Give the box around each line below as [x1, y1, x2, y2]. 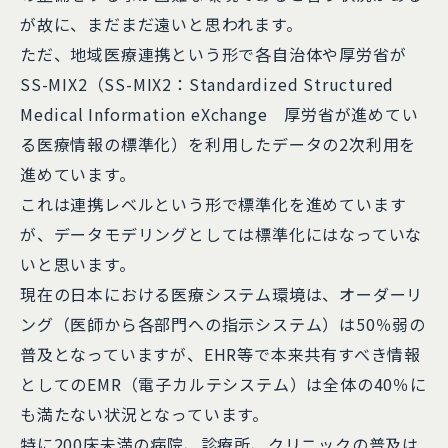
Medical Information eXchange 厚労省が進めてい [20, 102, 419, 126]
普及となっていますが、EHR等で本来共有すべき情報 [20, 342, 421, 366]
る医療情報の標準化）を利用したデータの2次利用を [20, 132, 417, 156]
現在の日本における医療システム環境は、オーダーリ [20, 282, 424, 306]
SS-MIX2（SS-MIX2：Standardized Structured [20, 72, 395, 96]
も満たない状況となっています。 [20, 402, 269, 426]
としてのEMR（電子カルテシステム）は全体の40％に [20, 372, 427, 396]
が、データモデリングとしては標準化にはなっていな [20, 222, 423, 246]
